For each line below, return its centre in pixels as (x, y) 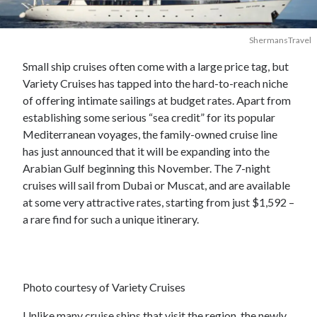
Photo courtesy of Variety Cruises (104, 287)
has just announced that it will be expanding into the (146, 151)
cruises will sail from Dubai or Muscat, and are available (156, 185)
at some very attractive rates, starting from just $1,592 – (158, 202)
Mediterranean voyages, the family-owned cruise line (150, 134)
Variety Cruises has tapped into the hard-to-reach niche (155, 83)
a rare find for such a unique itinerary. (111, 219)
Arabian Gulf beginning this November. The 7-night (146, 168)
